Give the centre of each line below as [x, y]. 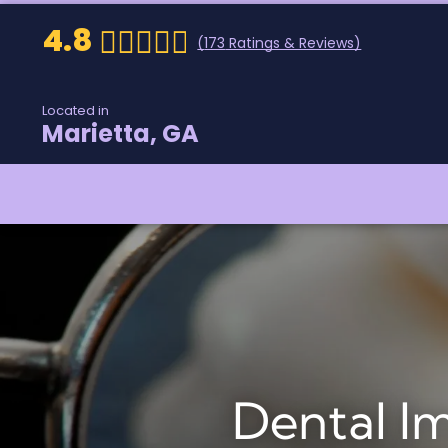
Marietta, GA [121, 133]
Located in [76, 110]
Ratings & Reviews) [293, 43]
